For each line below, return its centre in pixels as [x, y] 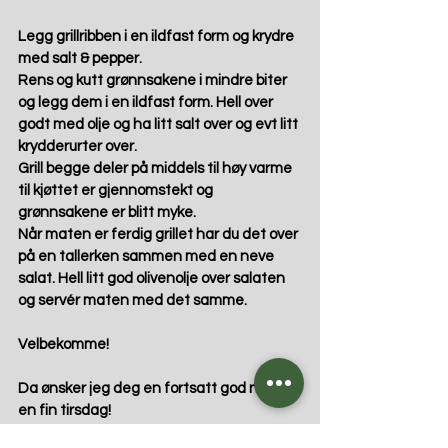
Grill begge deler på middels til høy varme [156, 169]
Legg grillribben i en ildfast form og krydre [157, 37]
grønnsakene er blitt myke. [108, 213]
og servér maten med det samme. [132, 301]
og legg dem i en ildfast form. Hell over [147, 103]
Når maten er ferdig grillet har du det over [159, 235]
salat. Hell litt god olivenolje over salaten [153, 279]
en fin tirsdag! [64, 411]
